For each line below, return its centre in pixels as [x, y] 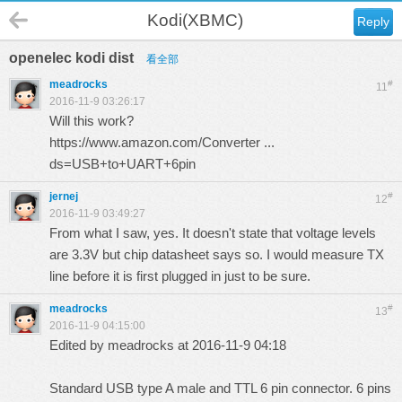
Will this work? [92, 121]
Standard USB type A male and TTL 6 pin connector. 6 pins [220, 388]
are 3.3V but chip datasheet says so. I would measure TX [217, 254]
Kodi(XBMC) [195, 20]
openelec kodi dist [73, 58]
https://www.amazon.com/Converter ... [162, 142]
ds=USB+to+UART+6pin [122, 164]
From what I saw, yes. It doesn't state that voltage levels [213, 233]
